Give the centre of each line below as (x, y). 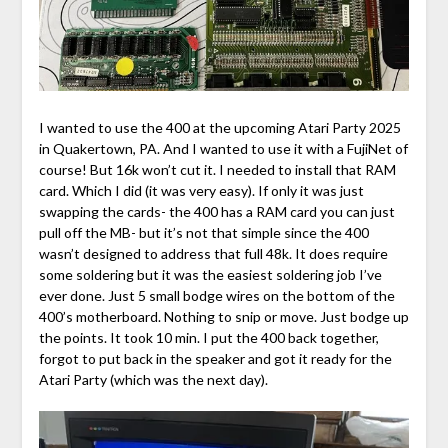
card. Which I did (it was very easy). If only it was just (201, 191)
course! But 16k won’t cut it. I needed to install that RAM (217, 170)
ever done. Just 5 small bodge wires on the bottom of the (216, 296)
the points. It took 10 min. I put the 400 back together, (208, 338)
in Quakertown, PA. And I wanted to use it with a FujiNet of (223, 149)
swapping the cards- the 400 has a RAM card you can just (216, 212)
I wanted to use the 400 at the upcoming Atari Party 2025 (219, 128)
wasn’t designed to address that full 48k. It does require (213, 254)
